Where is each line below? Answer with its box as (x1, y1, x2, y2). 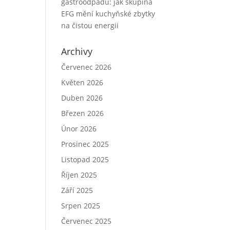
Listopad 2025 (61, 155, 109, 164)
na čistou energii (61, 21, 119, 30)
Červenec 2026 (61, 62, 112, 72)
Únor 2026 (61, 124, 97, 133)
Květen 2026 (61, 78, 104, 87)
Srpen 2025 (61, 201, 101, 210)
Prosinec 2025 (61, 139, 109, 149)
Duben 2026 (61, 93, 103, 103)
